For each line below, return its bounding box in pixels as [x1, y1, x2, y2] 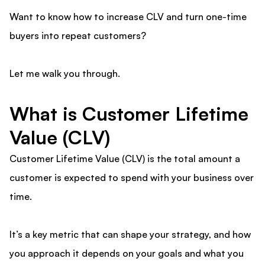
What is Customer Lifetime [9, 102, 248, 126]
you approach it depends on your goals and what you [9, 247, 244, 260]
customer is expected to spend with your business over [9, 172, 254, 184]
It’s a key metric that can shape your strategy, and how [9, 228, 251, 241]
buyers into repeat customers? [9, 30, 148, 42]
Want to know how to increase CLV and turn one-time [9, 11, 247, 23]
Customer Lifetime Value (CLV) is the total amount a [9, 153, 240, 165]
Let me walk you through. [9, 67, 120, 80]
